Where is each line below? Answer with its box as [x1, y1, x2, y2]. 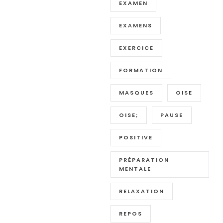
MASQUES [119, 89, 154, 97]
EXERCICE [119, 44, 154, 52]
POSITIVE [119, 133, 153, 142]
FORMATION [119, 66, 163, 75]
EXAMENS [119, 21, 153, 30]
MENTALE [119, 165, 152, 173]
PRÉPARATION [119, 156, 170, 164]
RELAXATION [119, 187, 165, 196]
